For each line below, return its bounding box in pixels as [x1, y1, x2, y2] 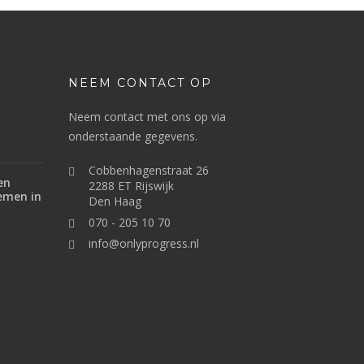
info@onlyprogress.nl [88, 236, 199, 252]
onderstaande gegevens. [67, 128, 197, 145]
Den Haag [88, 193, 141, 210]
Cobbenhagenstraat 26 [88, 162, 209, 179]
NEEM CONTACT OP [67, 76, 212, 91]
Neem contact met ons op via [67, 109, 226, 125]
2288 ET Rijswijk [88, 178, 174, 194]
